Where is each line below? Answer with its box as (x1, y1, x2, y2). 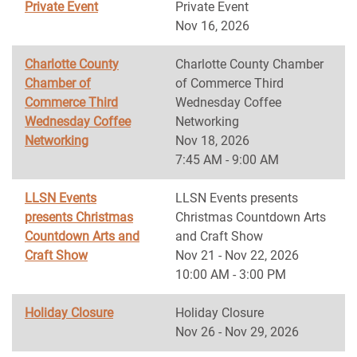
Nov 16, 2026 (175, 18, 249, 33)
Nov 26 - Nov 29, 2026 (175, 324, 299, 339)
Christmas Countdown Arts (175, 210, 326, 225)
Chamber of (25, 76, 91, 91)
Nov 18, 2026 (175, 133, 249, 148)
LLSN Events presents (175, 190, 298, 206)
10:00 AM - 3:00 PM (175, 267, 286, 282)
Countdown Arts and (25, 229, 139, 244)
